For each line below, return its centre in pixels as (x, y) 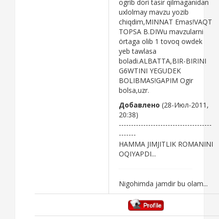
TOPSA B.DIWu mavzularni (161, 31)
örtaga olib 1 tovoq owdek (161, 41)
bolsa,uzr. (134, 90)
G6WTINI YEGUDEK (150, 70)
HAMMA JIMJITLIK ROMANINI (166, 144)
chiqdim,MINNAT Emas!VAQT (165, 22)
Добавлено (139, 105)
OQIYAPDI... (137, 153)
